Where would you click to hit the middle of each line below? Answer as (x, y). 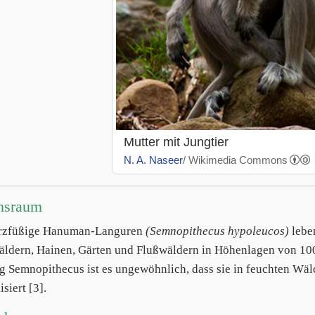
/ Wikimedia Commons (235, 160)
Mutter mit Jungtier (176, 142)
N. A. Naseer (153, 160)
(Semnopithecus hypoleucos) (217, 231)
